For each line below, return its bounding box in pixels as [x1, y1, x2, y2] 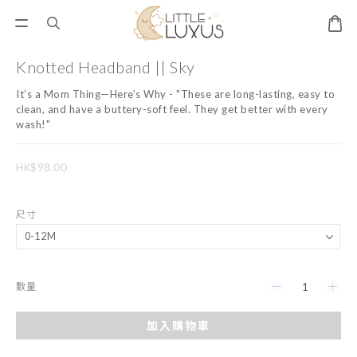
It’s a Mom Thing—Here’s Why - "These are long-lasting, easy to [16, 88, 338, 100]
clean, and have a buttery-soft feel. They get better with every [16, 103, 331, 116]
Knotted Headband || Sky [16, 57, 195, 76]
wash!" [16, 118, 50, 131]
